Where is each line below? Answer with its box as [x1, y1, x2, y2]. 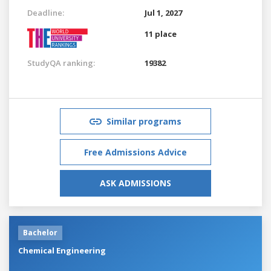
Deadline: [27, 7, 64, 18]
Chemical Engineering [18, 244, 106, 256]
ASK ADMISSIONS [100, 177, 171, 189]
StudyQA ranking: [27, 57, 95, 68]
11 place [145, 28, 177, 39]
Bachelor [23, 227, 57, 238]
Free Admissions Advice [84, 146, 187, 158]
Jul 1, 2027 [145, 7, 182, 18]
